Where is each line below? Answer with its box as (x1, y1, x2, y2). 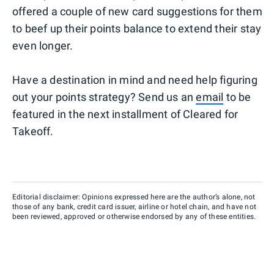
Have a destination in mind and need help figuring (12, 73, 257, 86)
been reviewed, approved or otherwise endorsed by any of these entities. (12, 212, 256, 221)
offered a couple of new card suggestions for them (12, 4, 262, 18)
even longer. (12, 39, 73, 52)
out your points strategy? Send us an (12, 90, 196, 103)
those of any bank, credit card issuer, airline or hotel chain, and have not (12, 202, 257, 211)
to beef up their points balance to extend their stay (12, 21, 262, 35)
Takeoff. (12, 124, 54, 138)
